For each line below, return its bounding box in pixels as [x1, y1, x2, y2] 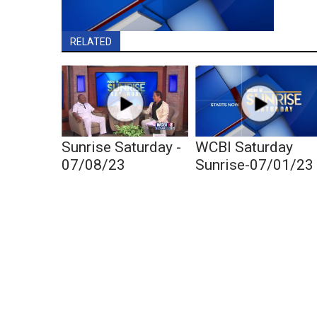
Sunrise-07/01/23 [195, 156, 314, 174]
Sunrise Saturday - [62, 139, 181, 156]
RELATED [70, 36, 112, 48]
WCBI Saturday [195, 139, 294, 156]
